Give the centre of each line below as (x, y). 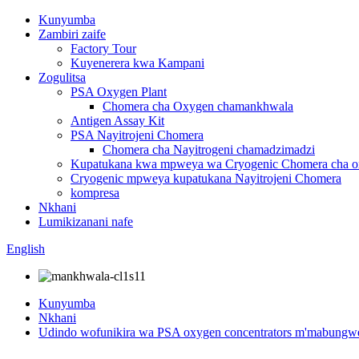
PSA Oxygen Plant (119, 92)
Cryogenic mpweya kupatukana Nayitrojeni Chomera (206, 178)
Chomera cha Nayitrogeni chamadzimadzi (209, 149)
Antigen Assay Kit (117, 121)
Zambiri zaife (72, 34)
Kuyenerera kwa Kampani (137, 63)
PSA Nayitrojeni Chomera (137, 135)
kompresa (95, 193)
